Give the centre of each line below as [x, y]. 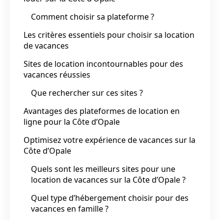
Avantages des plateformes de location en [102, 111]
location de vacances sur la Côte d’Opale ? [108, 179]
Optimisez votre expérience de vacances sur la [110, 140]
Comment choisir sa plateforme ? [93, 16]
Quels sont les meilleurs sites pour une [103, 169]
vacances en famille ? [70, 208]
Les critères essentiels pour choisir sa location [109, 35]
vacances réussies [57, 74]
